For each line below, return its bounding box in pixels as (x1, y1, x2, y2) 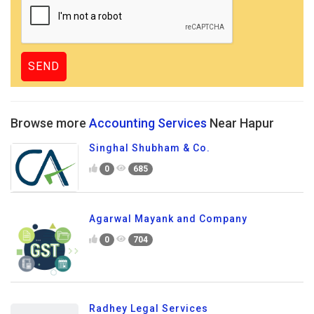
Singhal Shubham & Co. (89, 142, 210, 153)
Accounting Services (89, 116, 207, 130)
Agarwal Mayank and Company (89, 213, 247, 225)
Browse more (11, 116, 89, 130)
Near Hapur (207, 116, 274, 130)
